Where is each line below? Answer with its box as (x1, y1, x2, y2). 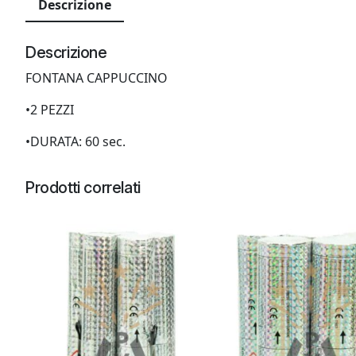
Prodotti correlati (25, 177, 141, 197)
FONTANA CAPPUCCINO (25, 68, 168, 87)
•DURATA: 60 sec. (25, 132, 126, 150)
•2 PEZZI (25, 100, 74, 118)
